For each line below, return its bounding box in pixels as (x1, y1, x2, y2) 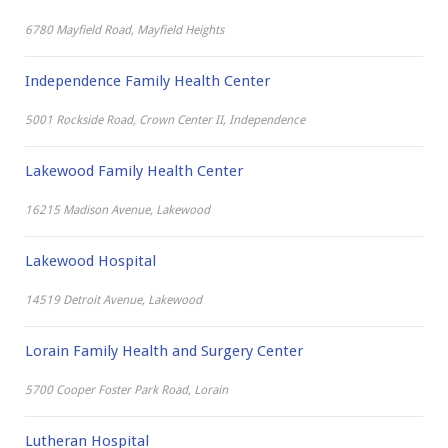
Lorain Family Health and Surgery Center (24, 342, 303, 360)
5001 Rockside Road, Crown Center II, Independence (24, 113, 305, 127)
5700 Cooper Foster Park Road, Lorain (24, 383, 228, 397)
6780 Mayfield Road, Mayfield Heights (24, 23, 224, 37)
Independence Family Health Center (24, 72, 270, 90)
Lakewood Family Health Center (24, 162, 243, 180)
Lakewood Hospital (24, 252, 156, 270)
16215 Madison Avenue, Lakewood (24, 203, 210, 217)
